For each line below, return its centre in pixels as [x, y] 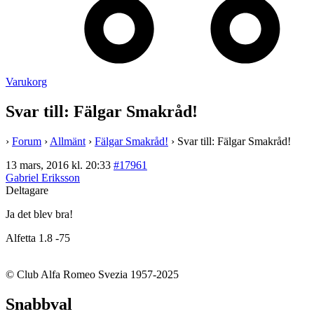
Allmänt [68, 141]
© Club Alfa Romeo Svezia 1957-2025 [92, 274]
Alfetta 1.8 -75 [38, 238]
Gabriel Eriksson [43, 177]
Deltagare [27, 190]
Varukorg [26, 82]
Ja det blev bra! [41, 214]
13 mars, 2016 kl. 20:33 [58, 165]
